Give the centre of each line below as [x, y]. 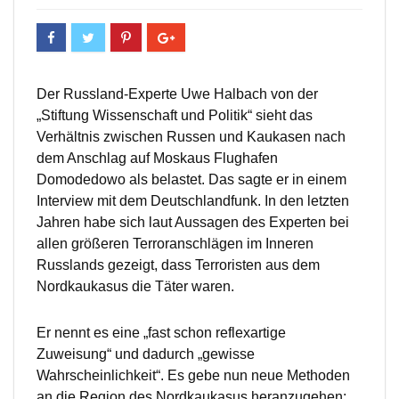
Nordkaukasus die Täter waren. [135, 287]
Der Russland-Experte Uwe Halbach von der [177, 94]
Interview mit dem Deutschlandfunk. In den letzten [193, 201]
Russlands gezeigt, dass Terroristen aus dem [178, 265]
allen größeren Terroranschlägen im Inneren [175, 244]
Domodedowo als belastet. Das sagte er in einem [191, 180]
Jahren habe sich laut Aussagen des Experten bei [193, 223]
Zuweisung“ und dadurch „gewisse [146, 354]
